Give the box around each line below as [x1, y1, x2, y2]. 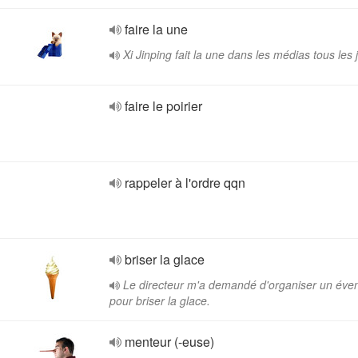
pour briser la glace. [109, 292, 210, 308]
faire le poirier [125, 97, 202, 115]
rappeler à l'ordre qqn [125, 173, 245, 192]
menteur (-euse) [125, 332, 214, 351]
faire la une [125, 20, 188, 38]
